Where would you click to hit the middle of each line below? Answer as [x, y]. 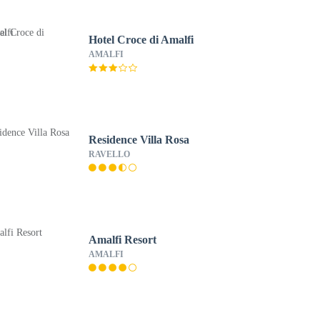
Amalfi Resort [122, 240]
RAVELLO [109, 154]
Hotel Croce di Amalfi [141, 40]
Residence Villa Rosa [139, 140]
